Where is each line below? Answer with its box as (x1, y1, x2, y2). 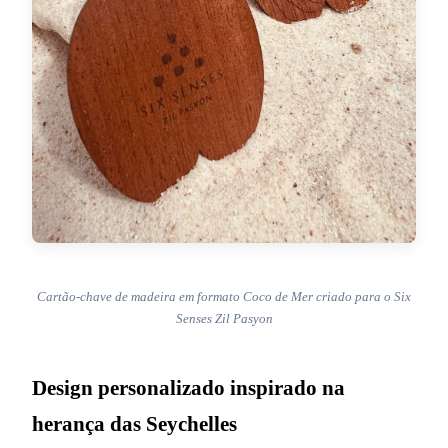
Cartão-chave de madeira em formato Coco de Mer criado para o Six (37, 289, 411, 305)
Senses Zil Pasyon (175, 311, 273, 327)
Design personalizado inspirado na (32, 376, 345, 400)
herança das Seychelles (32, 412, 237, 436)
